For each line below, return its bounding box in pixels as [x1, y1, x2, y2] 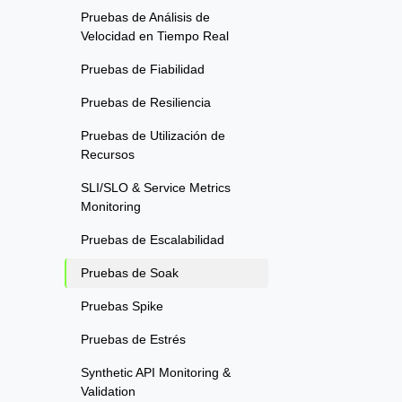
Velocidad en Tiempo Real [81, 29, 229, 44]
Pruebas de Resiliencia [81, 95, 211, 110]
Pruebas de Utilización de [81, 128, 225, 144]
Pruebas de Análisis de [81, 10, 210, 25]
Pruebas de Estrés [81, 332, 186, 347]
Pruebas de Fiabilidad [81, 62, 205, 77]
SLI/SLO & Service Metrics [81, 180, 231, 196]
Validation [81, 384, 135, 399]
